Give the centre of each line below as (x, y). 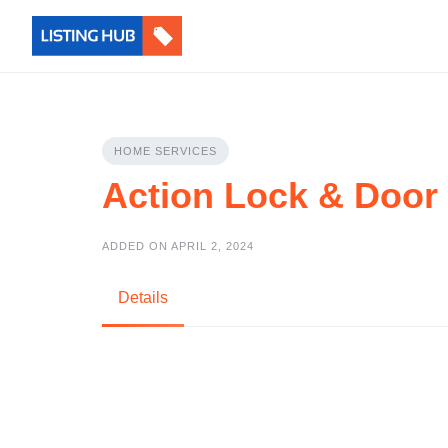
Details (143, 297)
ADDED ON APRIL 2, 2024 (178, 246)
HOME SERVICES (165, 151)
